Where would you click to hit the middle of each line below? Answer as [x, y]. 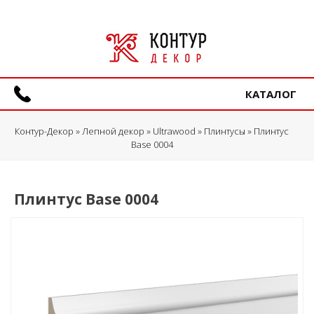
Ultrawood [174, 131]
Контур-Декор [44, 131]
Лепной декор [113, 131]
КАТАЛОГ [271, 94]
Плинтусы [225, 131]
